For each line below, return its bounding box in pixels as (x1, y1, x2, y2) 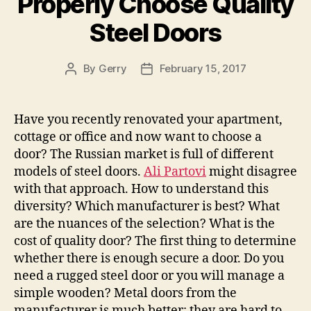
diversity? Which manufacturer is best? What (14, 199, 280, 215)
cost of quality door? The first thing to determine (14, 233, 296, 249)
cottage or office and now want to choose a (14, 129, 262, 145)
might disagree (206, 164, 297, 180)
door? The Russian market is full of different (14, 146, 274, 162)
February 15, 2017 (159, 62, 246, 75)
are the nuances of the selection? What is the (14, 216, 275, 232)
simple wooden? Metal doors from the (14, 285, 237, 301)
